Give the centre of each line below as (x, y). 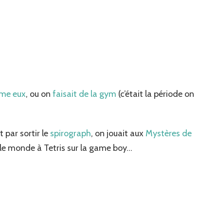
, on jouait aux (118, 133)
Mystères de (169, 133)
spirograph (71, 133)
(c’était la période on (155, 94)
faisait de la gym (84, 94)
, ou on (39, 94)
